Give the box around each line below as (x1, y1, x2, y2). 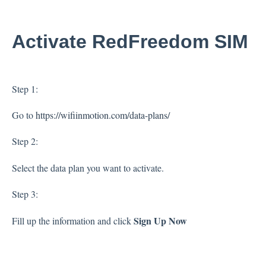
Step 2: (11, 135, 38, 148)
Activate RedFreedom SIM (11, 30, 248, 52)
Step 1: (11, 82, 38, 95)
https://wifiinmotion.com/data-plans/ (35, 109, 170, 122)
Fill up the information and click (11, 214, 134, 227)
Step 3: (11, 188, 38, 201)
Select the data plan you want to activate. (11, 161, 164, 174)
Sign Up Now (133, 213, 187, 227)
